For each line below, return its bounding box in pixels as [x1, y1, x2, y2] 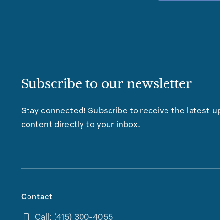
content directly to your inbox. [21, 120, 140, 129]
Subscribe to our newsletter [21, 75, 192, 93]
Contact [21, 194, 53, 201]
